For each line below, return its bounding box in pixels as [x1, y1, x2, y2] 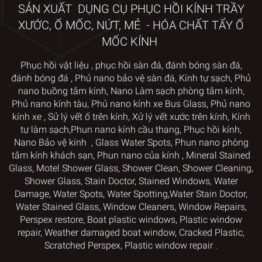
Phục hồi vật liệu [20, 59, 89, 71]
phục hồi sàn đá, [95, 59, 163, 71]
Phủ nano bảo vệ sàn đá [75, 72, 175, 84]
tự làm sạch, [20, 123, 71, 135]
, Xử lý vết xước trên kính [127, 111, 227, 122]
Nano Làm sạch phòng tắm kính [110, 85, 243, 96]
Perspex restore [20, 213, 83, 225]
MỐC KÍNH [102, 34, 160, 49]
